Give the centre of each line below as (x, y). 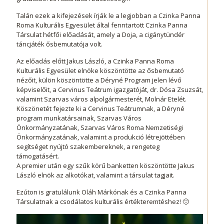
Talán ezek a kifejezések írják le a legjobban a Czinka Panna (108, 15)
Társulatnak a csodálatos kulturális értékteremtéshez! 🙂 (103, 201)
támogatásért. (38, 156)
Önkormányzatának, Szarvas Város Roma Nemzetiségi (100, 127)
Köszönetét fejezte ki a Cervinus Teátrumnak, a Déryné (100, 108)
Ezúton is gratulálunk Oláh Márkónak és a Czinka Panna (101, 192)
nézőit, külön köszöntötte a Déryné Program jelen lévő (99, 80)
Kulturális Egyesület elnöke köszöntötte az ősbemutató (100, 70)
